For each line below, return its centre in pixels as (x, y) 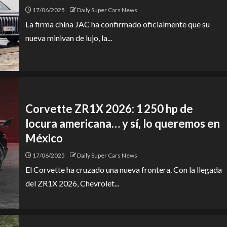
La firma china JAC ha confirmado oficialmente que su (118, 24)
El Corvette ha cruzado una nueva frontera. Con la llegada (124, 169)
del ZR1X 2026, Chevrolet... (72, 183)
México (44, 138)
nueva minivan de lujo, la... (69, 38)
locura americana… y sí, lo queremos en (123, 123)
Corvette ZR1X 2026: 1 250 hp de (109, 108)
